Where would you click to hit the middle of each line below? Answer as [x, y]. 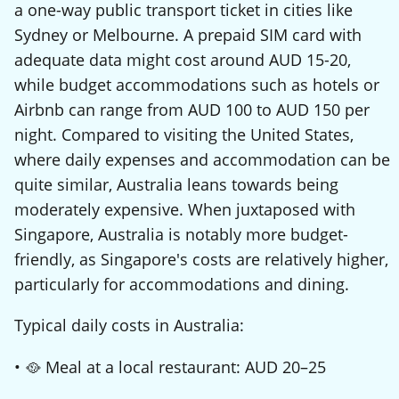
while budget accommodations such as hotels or [197, 84]
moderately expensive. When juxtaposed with [185, 209]
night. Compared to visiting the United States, [184, 134]
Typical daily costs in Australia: [129, 326]
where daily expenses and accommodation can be [202, 159]
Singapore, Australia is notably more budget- [181, 234]
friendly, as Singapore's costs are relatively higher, [201, 259]
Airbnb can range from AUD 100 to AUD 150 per [192, 109]
